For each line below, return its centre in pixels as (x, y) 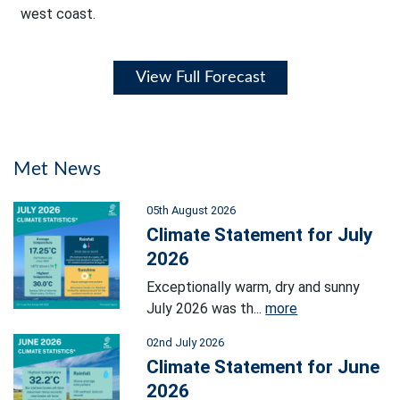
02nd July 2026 (186, 343)
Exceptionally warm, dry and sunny (254, 287)
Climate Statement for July (260, 235)
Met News (58, 170)
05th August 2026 (192, 211)
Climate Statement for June (263, 367)
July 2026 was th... (206, 309)
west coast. (58, 14)
